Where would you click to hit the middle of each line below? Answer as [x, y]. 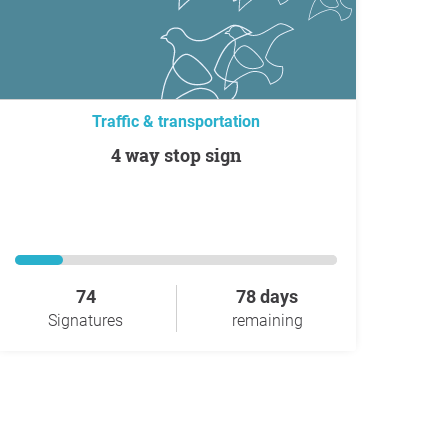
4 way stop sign [181, 155]
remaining [267, 320]
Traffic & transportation [176, 121]
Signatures [85, 320]
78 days [267, 296]
